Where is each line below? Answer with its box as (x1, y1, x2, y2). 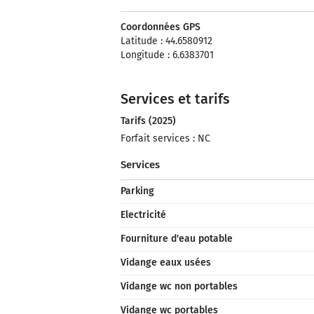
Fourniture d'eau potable (121, 233, 233, 245)
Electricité (121, 209, 166, 221)
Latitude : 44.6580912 (121, 35, 212, 47)
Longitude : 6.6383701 (121, 49, 214, 61)
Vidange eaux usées (121, 257, 211, 268)
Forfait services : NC (121, 132, 210, 144)
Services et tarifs (121, 90, 230, 107)
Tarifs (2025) (121, 115, 176, 127)
